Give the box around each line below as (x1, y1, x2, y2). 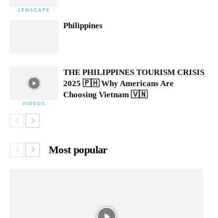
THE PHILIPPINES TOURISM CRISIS (63, 68, 204, 77)
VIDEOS (22, 99, 46, 107)
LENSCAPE (18, 6, 50, 13)
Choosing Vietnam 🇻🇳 (63, 90, 147, 100)
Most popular (49, 144, 108, 156)
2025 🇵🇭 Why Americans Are (63, 79, 174, 89)
